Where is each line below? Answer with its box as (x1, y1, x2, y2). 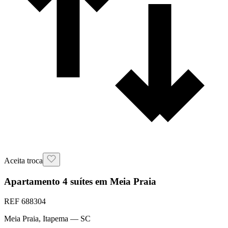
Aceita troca (4, 156, 43, 165)
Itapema (43, 214, 68, 223)
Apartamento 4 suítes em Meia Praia (4, 176, 156, 187)
